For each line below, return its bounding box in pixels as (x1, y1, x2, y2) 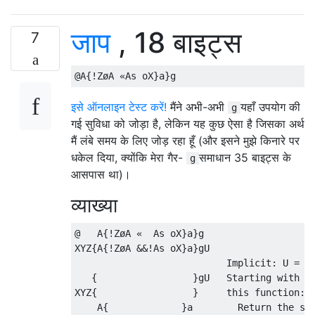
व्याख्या (71, 193, 117, 217)
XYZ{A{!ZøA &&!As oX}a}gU (75, 243, 210, 254)
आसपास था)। (71, 167, 131, 181)
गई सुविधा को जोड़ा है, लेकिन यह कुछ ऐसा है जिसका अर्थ (71, 117, 304, 131)
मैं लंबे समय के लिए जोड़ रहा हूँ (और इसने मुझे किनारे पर (71, 134, 300, 148)
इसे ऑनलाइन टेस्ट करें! (71, 100, 170, 114)
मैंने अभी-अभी (170, 100, 228, 114)
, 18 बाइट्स (110, 25, 242, 60)
